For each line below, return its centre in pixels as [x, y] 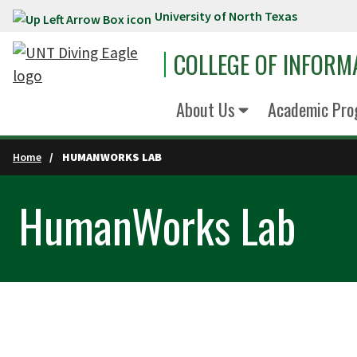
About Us [206, 109]
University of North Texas [226, 16]
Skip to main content [78, 19]
